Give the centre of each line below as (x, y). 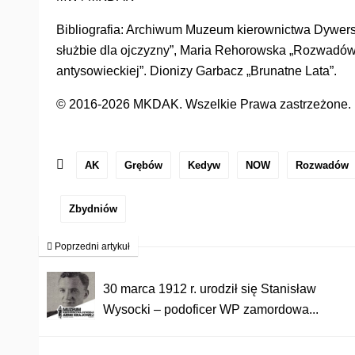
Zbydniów (93, 208)
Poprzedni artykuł (91, 246)
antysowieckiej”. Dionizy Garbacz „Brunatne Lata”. (197, 71)
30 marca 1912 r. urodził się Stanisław (210, 288)
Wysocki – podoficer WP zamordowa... (211, 309)
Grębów (143, 165)
